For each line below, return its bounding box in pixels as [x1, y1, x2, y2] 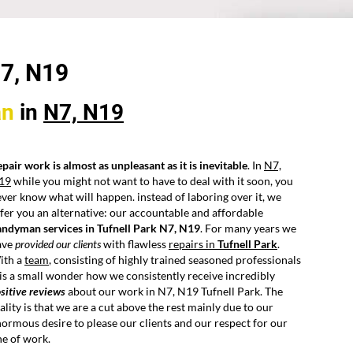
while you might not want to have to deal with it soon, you [11, 174, 293, 188]
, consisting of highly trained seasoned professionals [49, 253, 301, 267]
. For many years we [200, 221, 296, 236]
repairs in [169, 237, 217, 251]
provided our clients [15, 237, 101, 251]
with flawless [101, 237, 169, 251]
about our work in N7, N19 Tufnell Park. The [65, 284, 283, 299]
